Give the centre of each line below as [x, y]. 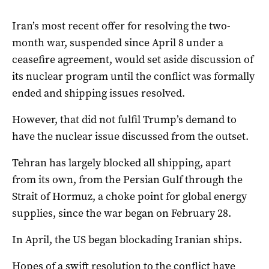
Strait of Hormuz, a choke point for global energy [129, 196]
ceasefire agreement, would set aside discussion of [133, 59]
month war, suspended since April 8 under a [118, 42]
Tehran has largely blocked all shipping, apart [122, 162]
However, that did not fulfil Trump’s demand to [124, 119]
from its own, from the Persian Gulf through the [127, 179]
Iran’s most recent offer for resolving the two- [121, 26]
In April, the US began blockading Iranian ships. [127, 239]
